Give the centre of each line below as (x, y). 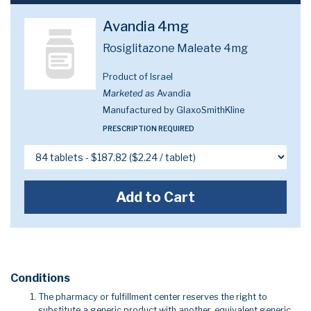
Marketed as (129, 93)
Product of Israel (138, 77)
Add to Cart (155, 197)
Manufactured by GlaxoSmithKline (174, 110)
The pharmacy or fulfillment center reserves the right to (153, 297)
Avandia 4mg (146, 26)
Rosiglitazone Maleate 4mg (176, 48)
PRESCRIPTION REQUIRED (149, 128)
